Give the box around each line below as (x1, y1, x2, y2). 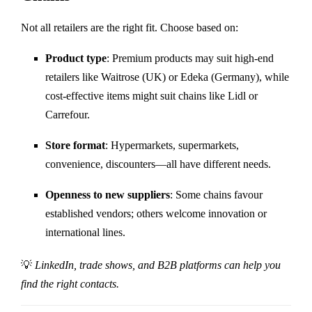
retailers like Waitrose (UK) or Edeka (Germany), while (45, 70, 289, 83)
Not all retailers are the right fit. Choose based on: (21, 21, 238, 33)
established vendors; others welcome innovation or (45, 207, 267, 219)
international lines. (45, 226, 125, 238)
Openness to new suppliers (45, 188, 170, 201)
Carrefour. (45, 108, 90, 120)
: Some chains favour (170, 188, 263, 201)
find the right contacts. (21, 277, 119, 290)
